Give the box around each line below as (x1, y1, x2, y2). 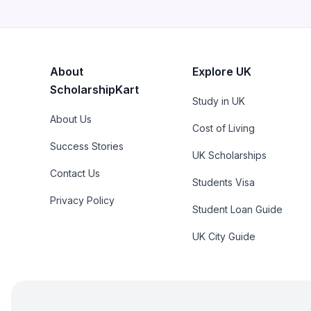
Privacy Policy (50, 194, 115, 207)
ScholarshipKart (50, 83, 139, 97)
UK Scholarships (192, 149, 267, 162)
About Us (50, 113, 92, 126)
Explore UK (192, 65, 252, 79)
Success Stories (50, 140, 124, 153)
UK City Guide (192, 230, 256, 243)
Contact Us (50, 167, 100, 180)
